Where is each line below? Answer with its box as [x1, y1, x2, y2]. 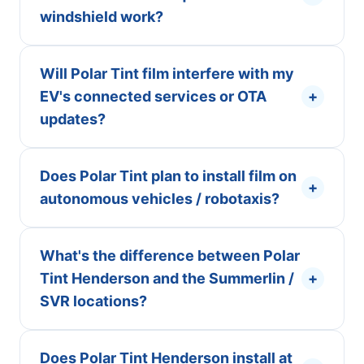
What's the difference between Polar [40, 247, 300, 264]
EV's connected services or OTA [40, 88, 266, 105]
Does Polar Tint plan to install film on [40, 167, 297, 184]
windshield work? [40, 8, 163, 25]
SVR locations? [40, 292, 147, 310]
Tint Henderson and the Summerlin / [40, 270, 294, 287]
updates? [40, 110, 106, 128]
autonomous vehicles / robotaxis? [40, 190, 279, 207]
